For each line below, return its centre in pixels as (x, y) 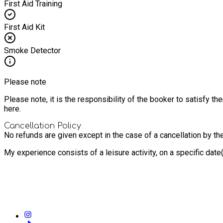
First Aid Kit (24, 27)
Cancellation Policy (43, 126)
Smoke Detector (32, 50)
